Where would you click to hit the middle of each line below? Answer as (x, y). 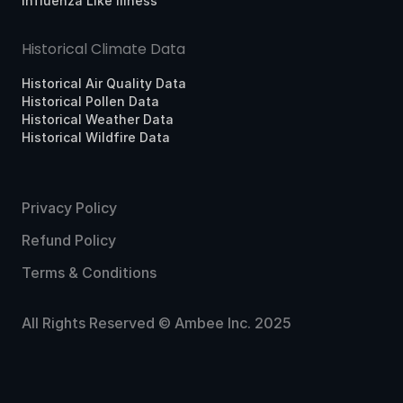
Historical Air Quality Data (104, 84)
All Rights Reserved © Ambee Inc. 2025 (157, 323)
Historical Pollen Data (90, 102)
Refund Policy (69, 241)
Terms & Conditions (89, 273)
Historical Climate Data (103, 49)
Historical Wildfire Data (96, 138)
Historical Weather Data (98, 120)
